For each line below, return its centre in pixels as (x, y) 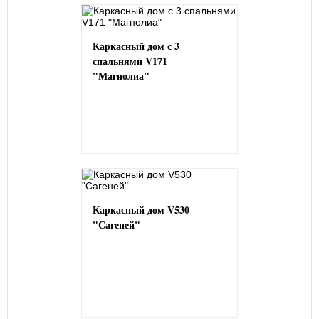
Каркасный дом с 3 (136, 46)
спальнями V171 (130, 61)
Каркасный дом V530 (141, 209)
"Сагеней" (116, 224)
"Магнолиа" (121, 75)
